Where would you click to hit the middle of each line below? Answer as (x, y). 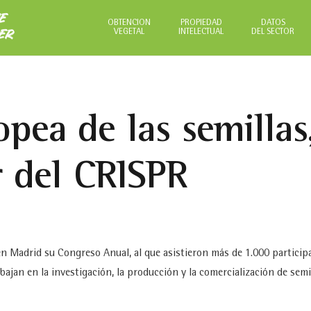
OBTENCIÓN (129, 23)
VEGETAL (129, 32)
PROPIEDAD (201, 23)
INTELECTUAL (201, 32)
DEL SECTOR (273, 32)
